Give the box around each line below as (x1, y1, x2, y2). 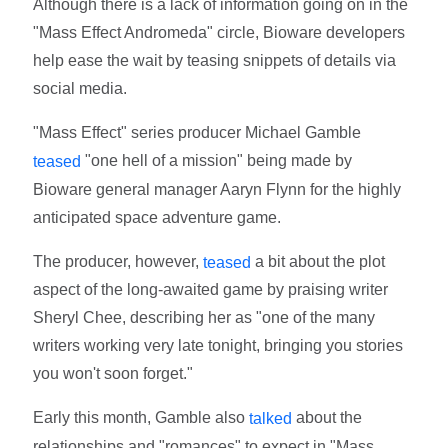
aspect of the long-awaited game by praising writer (33, 281, 389, 299)
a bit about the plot (251, 252, 386, 270)
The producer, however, (33, 252, 204, 270)
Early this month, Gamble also (33, 409, 250, 427)
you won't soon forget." (33, 365, 194, 383)
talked (249, 410, 293, 428)
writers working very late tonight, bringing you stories (33, 337, 404, 355)
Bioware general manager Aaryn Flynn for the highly (33, 180, 402, 198)
